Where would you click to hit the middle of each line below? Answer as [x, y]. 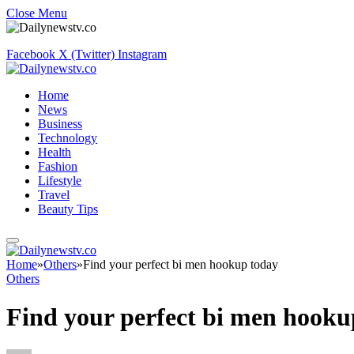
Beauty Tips [68, 209]
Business [60, 124]
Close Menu [37, 13]
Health [55, 152]
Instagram [142, 54]
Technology [68, 138]
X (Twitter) [87, 54]
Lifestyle [60, 181]
